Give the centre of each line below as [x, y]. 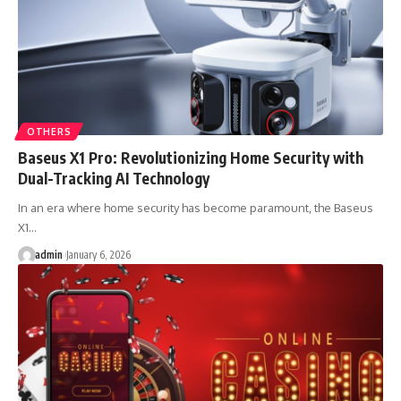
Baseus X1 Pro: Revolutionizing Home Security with [191, 157]
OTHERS [49, 131]
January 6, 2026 [98, 254]
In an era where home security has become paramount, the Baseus [196, 207]
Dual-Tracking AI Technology [114, 178]
